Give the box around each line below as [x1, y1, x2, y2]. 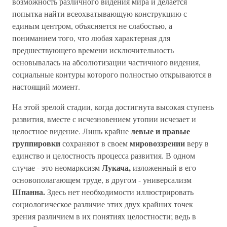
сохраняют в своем [60, 138, 128, 148]
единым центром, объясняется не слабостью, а [12, 20, 172, 31]
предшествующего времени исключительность [12, 45, 174, 55]
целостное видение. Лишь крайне [12, 126, 129, 136]
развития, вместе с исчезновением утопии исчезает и [12, 113, 196, 124]
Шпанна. [12, 186, 45, 198]
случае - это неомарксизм [12, 162, 100, 173]
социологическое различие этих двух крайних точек [12, 199, 193, 209]
